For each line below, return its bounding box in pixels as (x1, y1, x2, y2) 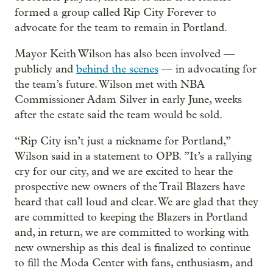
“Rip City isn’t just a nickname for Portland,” (15, 134, 230, 147)
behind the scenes (76, 62, 158, 76)
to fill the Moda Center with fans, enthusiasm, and (15, 256, 253, 269)
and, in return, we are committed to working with (15, 225, 249, 239)
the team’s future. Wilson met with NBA (15, 77, 205, 91)
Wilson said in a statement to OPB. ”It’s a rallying (15, 149, 252, 163)
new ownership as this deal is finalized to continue (15, 241, 250, 254)
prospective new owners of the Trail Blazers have (15, 180, 245, 193)
